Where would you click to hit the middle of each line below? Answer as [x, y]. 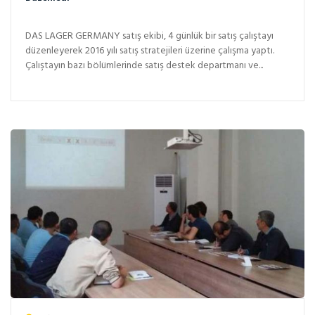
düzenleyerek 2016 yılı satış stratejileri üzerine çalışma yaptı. [150, 51]
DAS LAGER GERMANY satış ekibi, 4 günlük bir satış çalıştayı [149, 37]
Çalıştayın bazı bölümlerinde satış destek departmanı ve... [144, 66]
